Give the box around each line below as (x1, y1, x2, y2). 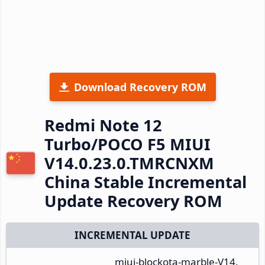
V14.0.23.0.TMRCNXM (44, 151, 214, 174)
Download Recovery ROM (73, 79, 206, 94)
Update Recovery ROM (44, 189, 222, 212)
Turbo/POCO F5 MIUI (44, 132, 211, 155)
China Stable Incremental (44, 170, 247, 193)
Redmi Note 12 (44, 114, 162, 136)
